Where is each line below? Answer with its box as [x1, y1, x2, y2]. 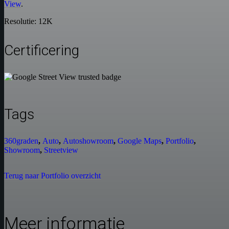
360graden [4, 136, 38, 146]
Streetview [44, 146, 78, 155]
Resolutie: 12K [4, 17, 53, 26]
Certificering [4, 42, 79, 59]
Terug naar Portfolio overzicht [4, 171, 101, 180]
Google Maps [118, 136, 162, 146]
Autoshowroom [63, 136, 113, 146]
